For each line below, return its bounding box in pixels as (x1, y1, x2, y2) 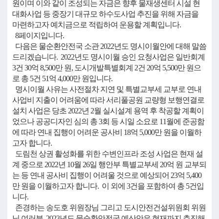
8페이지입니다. (12, 31, 64, 40)
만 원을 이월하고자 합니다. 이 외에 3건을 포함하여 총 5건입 (12, 182, 204, 190)
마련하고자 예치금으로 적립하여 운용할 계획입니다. (12, 21, 181, 29)
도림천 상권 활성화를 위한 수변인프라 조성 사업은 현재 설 (12, 150, 203, 158)
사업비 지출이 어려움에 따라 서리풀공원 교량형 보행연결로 (12, 96, 204, 104)
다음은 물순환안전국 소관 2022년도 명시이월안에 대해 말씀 (12, 42, 206, 50)
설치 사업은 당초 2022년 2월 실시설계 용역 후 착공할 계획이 (12, 107, 204, 115)
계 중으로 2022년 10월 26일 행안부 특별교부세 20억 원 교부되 (12, 160, 206, 169)
